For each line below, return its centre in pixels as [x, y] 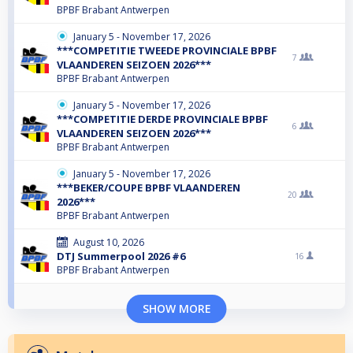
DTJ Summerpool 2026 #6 [121, 256]
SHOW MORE [176, 309]
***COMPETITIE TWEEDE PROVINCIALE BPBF [167, 51]
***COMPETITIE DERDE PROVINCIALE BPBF [162, 119]
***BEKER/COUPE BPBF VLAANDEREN [149, 188]
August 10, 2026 [109, 243]
